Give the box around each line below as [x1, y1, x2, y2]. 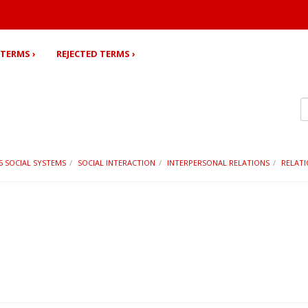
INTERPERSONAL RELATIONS [167, 157, 269, 168]
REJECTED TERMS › [56, 47, 135, 60]
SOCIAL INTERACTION [78, 157, 155, 168]
